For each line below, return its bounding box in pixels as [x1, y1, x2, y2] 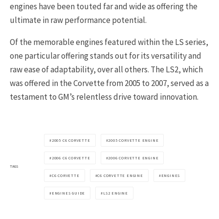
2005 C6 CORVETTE [51, 137, 90, 143]
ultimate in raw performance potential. [10, 14, 147, 25]
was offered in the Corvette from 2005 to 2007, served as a [10, 77, 209, 88]
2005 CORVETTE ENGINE [108, 137, 159, 143]
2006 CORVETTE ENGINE [108, 155, 159, 160]
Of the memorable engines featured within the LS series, [10, 36, 208, 47]
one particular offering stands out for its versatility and [10, 50, 201, 61]
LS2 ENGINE [103, 190, 129, 196]
